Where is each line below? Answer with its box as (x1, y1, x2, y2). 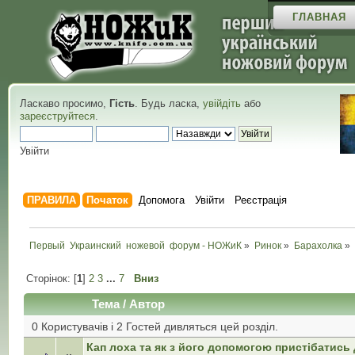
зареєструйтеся (20, 110, 95, 122)
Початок (86, 194, 129, 206)
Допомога (139, 194, 185, 206)
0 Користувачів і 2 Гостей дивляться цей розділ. (32, 319, 279, 333)
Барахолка (294, 239, 343, 251)
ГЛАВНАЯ (292, 11, 346, 24)
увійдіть (203, 97, 241, 109)
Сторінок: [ (25, 272, 77, 284)
